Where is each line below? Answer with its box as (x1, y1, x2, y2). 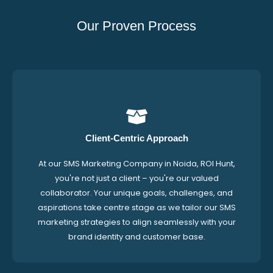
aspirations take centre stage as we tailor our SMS (37, 202, 236, 213)
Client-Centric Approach (85, 133, 188, 143)
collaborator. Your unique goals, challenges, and (40, 187, 233, 199)
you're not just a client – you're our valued (54, 172, 219, 184)
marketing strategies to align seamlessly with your (37, 216, 236, 228)
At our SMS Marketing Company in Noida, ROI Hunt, (38, 158, 235, 169)
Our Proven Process (77, 18, 196, 34)
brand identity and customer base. (68, 231, 205, 243)
